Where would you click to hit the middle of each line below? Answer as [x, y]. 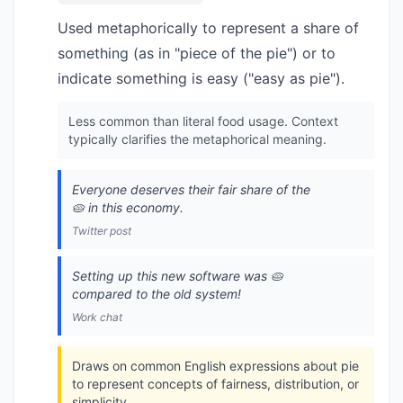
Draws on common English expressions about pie [215, 366]
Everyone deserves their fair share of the [191, 189]
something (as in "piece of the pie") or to [197, 53]
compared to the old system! [157, 294]
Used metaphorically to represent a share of [208, 28]
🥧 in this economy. [128, 207]
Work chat [97, 317]
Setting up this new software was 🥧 [178, 276]
